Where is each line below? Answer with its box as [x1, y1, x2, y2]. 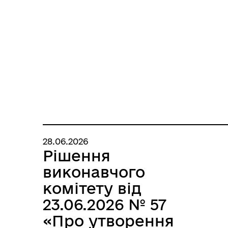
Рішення [43, 147, 110, 164]
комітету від [43, 180, 141, 196]
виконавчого [43, 163, 145, 180]
